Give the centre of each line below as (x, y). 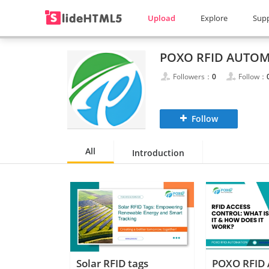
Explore (214, 18)
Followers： (192, 77)
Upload (162, 18)
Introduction (158, 153)
